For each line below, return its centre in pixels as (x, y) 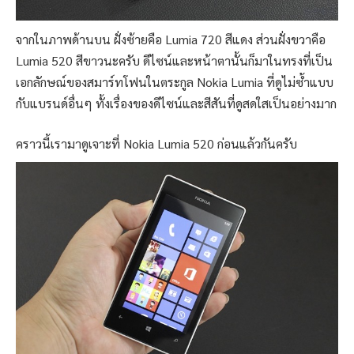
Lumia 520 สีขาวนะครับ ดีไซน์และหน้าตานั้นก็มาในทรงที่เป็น (174, 60)
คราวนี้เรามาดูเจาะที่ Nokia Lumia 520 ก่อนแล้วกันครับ (156, 144)
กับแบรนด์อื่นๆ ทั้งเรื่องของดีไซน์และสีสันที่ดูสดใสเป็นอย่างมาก (176, 103)
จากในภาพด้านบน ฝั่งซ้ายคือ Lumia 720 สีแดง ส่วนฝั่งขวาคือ (171, 39)
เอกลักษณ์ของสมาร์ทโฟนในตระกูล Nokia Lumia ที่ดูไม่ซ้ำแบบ (175, 81)
